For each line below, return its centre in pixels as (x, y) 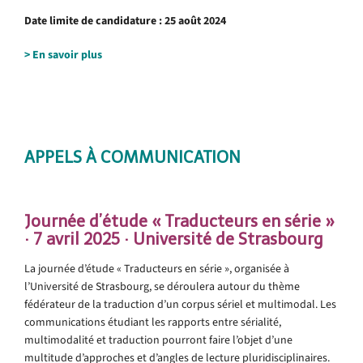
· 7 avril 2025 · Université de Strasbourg (174, 239)
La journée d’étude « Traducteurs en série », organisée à (157, 268)
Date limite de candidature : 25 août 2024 (125, 20)
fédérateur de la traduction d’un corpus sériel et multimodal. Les (180, 304)
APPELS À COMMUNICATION (132, 157)
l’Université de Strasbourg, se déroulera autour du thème (162, 286)
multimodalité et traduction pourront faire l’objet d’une (158, 340)
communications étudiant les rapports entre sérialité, (153, 322)
